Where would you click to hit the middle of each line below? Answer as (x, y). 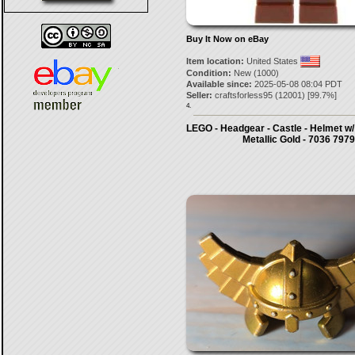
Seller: (199, 95)
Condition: (208, 73)
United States (272, 61)
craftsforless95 (243, 95)
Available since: (219, 84)
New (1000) (255, 73)
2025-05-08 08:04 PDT (297, 84)
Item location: (215, 61)
